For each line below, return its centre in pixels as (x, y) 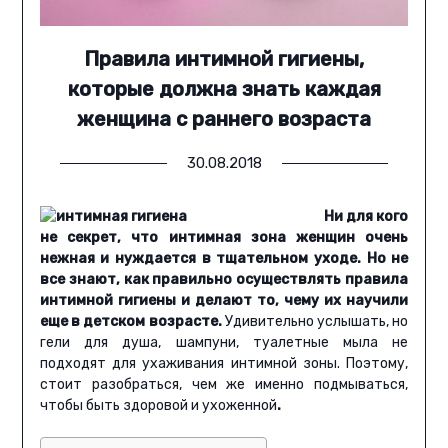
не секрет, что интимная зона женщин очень (224, 238)
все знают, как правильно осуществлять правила (224, 280)
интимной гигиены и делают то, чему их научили (224, 301)
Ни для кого (366, 217)
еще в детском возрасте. (132, 322)
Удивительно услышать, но (316, 322)
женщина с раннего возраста (224, 119)
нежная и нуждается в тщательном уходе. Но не (224, 259)
